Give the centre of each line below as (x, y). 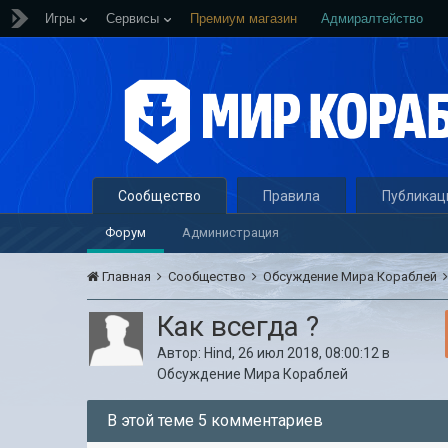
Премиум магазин (243, 18)
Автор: (181, 353)
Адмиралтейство (372, 18)
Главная (127, 276)
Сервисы (132, 18)
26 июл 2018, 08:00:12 (309, 353)
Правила (292, 196)
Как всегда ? (238, 326)
